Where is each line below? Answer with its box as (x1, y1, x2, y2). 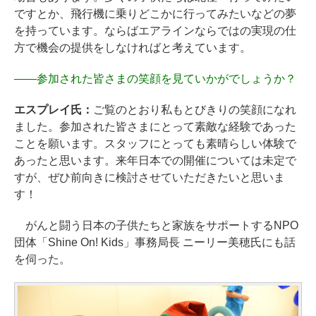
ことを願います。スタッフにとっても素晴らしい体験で (14, 137, 296, 150)
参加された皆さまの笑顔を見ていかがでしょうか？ (36, 72, 296, 85)
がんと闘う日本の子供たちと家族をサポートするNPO (14, 219, 298, 231)
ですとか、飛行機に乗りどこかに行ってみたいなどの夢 (14, 7, 296, 20)
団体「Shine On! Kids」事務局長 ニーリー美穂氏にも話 (14, 236, 296, 248)
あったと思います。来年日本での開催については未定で (14, 154, 296, 166)
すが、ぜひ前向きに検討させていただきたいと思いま (14, 171, 285, 183)
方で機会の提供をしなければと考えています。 (14, 41, 251, 54)
